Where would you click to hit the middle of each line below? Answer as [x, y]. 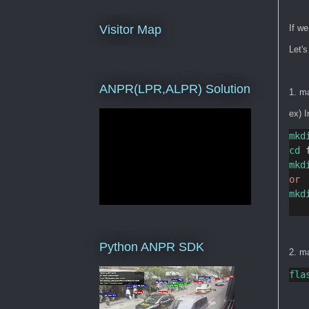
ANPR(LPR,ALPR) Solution [175, 89]
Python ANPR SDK [151, 247]
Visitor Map [130, 30]
